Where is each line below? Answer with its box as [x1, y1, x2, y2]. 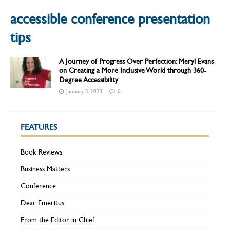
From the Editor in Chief [21, 216, 94, 225]
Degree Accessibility [59, 75, 118, 85]
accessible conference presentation [10, 10, 210, 28]
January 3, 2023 [66, 88, 103, 95]
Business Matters [21, 165, 70, 174]
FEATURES [21, 122, 57, 132]
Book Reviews [21, 148, 62, 157]
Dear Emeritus [21, 199, 64, 208]
